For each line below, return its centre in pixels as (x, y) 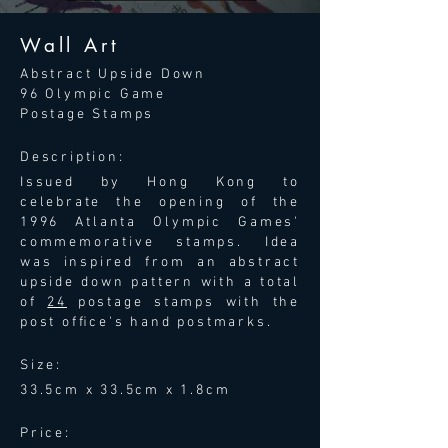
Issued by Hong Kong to (160, 182)
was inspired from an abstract (160, 262)
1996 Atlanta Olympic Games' (160, 222)
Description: (72, 157)
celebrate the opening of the (160, 202)
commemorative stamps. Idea (160, 242)
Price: (45, 433)
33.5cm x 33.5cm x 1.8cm (125, 390)
